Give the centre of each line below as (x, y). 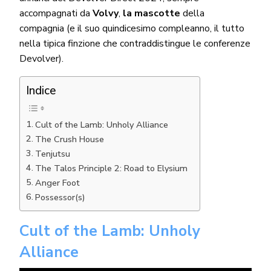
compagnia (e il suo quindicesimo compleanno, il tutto (132, 28)
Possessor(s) (60, 197)
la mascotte (153, 13)
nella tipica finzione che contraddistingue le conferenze (135, 43)
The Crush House (69, 139)
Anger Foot (57, 182)
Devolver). (41, 58)
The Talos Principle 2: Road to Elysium (111, 168)
